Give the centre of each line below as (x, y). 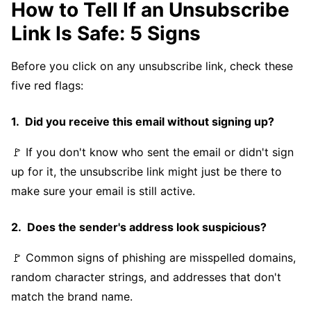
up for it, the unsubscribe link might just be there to (146, 171)
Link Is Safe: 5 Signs (106, 33)
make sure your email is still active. (103, 191)
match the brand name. (72, 296)
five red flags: (47, 85)
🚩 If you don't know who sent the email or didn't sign (152, 152)
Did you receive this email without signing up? (150, 121)
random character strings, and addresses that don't (146, 277)
